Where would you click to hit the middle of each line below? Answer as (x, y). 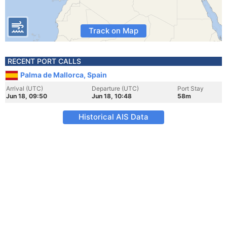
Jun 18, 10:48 (112, 96)
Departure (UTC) (115, 88)
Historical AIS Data (113, 117)
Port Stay (191, 88)
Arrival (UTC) (25, 88)
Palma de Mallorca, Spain (64, 75)
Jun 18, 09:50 (27, 96)
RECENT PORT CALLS (44, 61)
